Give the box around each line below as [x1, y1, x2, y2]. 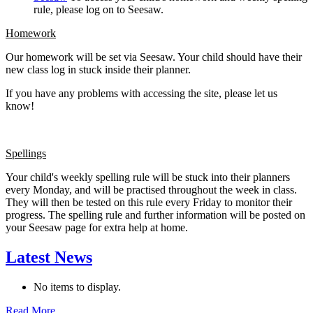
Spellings [6, 147, 46, 160]
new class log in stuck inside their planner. [6, 64, 194, 76]
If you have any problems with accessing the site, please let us [6, 87, 277, 100]
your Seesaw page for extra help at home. [6, 221, 188, 234]
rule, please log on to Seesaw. [34, 3, 163, 16]
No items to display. [34, 280, 121, 293]
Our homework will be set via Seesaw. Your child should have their [6, 51, 302, 64]
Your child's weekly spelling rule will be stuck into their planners [6, 171, 290, 184]
